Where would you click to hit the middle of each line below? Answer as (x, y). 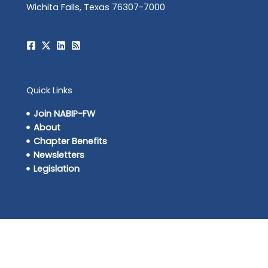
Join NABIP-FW (65, 113)
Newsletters (59, 155)
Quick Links (49, 90)
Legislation (57, 168)
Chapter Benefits (71, 141)
